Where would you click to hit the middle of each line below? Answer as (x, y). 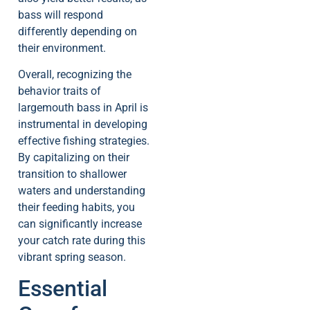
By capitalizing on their (74, 158)
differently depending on (77, 31)
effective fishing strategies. (84, 141)
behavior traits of (60, 91)
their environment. (62, 48)
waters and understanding (82, 191)
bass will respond (61, 15)
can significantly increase (80, 224)
